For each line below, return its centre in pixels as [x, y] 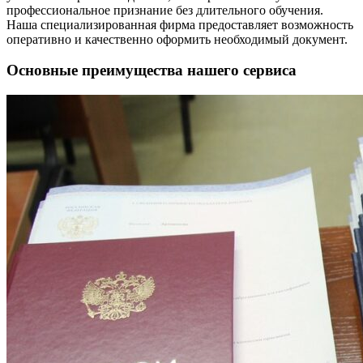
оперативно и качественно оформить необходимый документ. [177, 39]
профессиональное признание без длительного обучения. [165, 10]
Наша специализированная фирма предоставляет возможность [180, 24]
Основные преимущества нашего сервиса [152, 70]
